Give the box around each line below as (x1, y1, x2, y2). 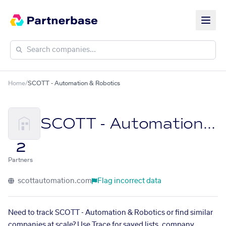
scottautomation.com (16, 178, 92, 185)
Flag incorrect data (97, 178, 161, 185)
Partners (8, 157, 33, 163)
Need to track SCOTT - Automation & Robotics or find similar (8, 209, 213, 216)
